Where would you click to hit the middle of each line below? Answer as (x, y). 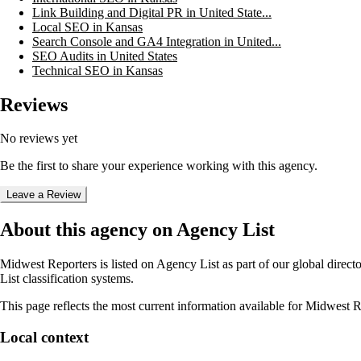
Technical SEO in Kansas (98, 70)
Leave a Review (44, 195)
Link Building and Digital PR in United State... (152, 12)
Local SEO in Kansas (87, 27)
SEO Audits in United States (105, 56)
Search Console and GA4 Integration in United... (157, 41)
